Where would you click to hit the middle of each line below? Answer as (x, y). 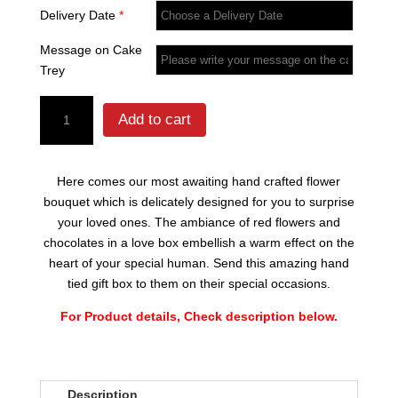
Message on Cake (91, 49)
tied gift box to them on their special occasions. (199, 283)
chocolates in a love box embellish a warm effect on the (199, 242)
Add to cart (154, 120)
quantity (61, 166)
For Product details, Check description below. (199, 316)
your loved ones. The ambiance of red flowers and (199, 222)
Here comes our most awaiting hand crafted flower (199, 181)
